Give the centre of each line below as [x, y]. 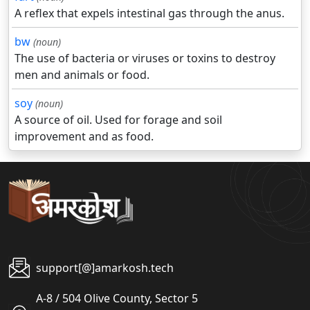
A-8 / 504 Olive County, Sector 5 [117, 299]
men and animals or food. [82, 75]
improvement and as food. [84, 137]
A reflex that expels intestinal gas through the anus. [149, 13]
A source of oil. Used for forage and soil [118, 120]
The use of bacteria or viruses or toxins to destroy [145, 58]
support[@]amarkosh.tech [105, 268]
